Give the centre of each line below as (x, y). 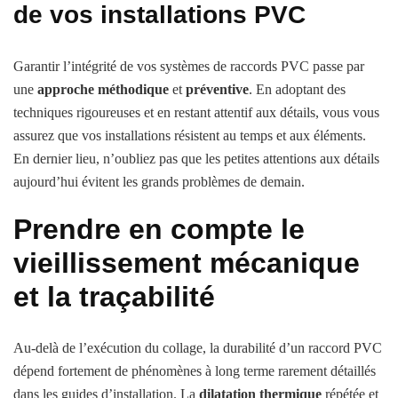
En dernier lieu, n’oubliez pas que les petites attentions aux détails (196, 158)
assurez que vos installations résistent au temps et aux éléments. (190, 135)
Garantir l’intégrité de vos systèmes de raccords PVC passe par (189, 66)
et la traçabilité (114, 296)
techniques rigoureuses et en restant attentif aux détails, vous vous (196, 112)
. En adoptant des (297, 89)
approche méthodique (103, 89)
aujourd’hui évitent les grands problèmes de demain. (159, 181)
